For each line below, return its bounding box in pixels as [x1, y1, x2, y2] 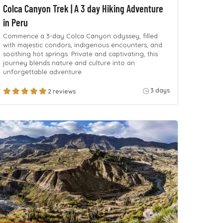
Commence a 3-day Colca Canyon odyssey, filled [3, 32, 158, 40]
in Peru [3, 16, 28, 28]
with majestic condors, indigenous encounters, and [3, 41, 163, 49]
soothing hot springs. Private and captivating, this [3, 50, 158, 58]
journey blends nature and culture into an [3, 59, 135, 67]
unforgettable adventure [3, 68, 82, 76]
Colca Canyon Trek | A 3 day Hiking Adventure [3, 2, 164, 14]
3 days [150, 86, 170, 94]
